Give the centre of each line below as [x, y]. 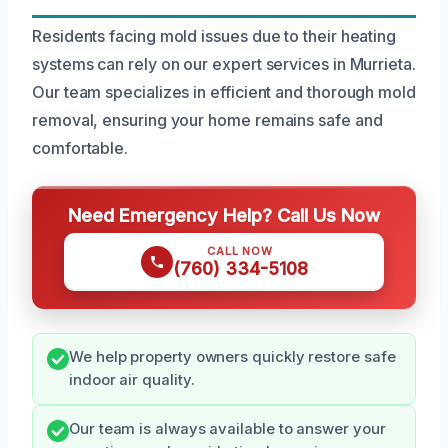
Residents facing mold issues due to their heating [214, 36]
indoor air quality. [132, 380]
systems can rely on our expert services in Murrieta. [224, 64]
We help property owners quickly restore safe [232, 357]
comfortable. [80, 148]
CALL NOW [240, 251]
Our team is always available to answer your [227, 429]
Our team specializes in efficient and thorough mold [224, 92]
